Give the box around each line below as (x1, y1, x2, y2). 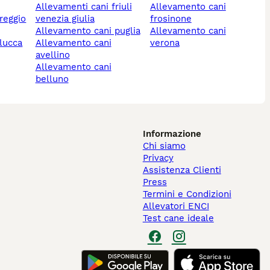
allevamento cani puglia (41, 25, 140, 37)
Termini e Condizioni (142, 189, 231, 200)
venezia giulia (35, 13, 95, 25)
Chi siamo (142, 140, 186, 152)
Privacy (142, 152, 174, 164)
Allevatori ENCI (142, 201, 209, 212)
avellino (35, 49, 70, 61)
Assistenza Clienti (142, 165, 221, 176)
